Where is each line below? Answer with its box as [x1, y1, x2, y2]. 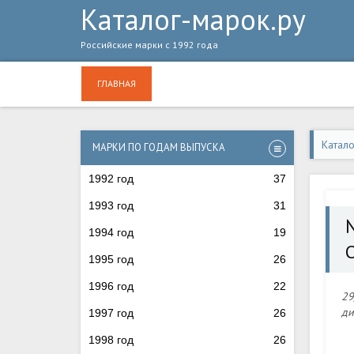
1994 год [88, 226, 134, 239]
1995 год [88, 253, 134, 265]
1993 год [88, 199, 134, 212]
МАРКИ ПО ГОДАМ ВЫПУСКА [92, 141, 225, 154]
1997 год [88, 307, 134, 319]
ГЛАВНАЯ [97, 77, 136, 89]
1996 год [88, 280, 134, 292]
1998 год [88, 333, 134, 346]
